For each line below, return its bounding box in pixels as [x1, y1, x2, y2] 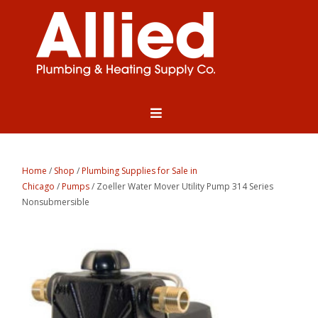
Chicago [22, 180, 55, 193]
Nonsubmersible [22, 196, 90, 209]
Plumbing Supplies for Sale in [82, 165, 198, 177]
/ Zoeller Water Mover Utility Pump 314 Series [89, 180, 274, 193]
